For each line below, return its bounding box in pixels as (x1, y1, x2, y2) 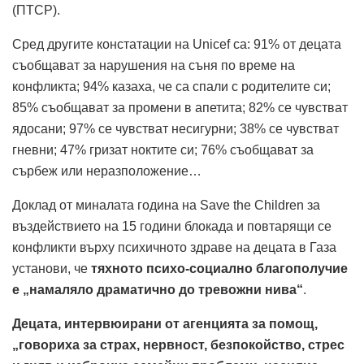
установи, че (12, 261, 91, 275)
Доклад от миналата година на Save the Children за (12, 197, 320, 212)
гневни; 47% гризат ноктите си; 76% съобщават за (12, 142, 314, 157)
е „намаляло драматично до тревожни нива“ (12, 282, 303, 297)
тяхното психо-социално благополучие (91, 261, 348, 275)
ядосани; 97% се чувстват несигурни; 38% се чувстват (12, 121, 339, 136)
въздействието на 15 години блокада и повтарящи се (12, 219, 331, 233)
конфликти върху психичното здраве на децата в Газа (12, 240, 336, 254)
